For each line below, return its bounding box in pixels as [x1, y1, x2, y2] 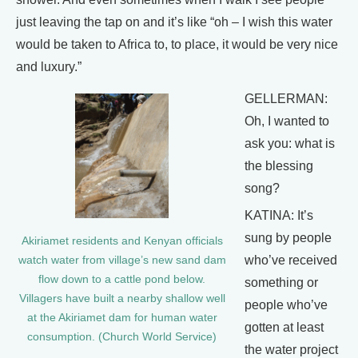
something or [245, 275, 318, 289]
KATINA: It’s [245, 208, 313, 222]
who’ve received [245, 253, 337, 267]
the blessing [245, 158, 313, 173]
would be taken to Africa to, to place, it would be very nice [16, 37, 338, 51]
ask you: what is [245, 136, 335, 150]
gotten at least [245, 320, 324, 334]
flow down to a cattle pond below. [38, 272, 205, 285]
